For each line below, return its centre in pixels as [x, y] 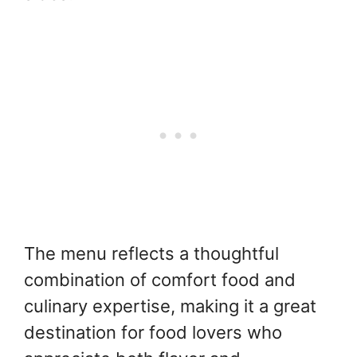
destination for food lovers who [153, 333]
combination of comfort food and [160, 280]
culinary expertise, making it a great [170, 306]
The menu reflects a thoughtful [151, 254]
